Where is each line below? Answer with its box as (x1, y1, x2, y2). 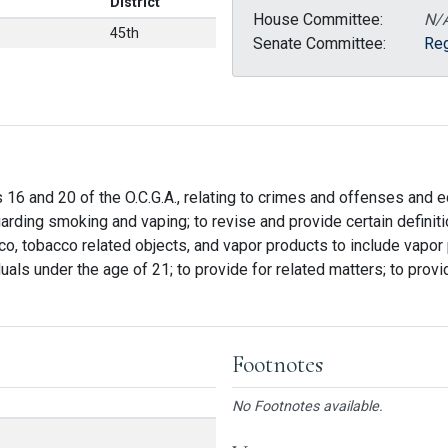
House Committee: (253, 9, 383, 29)
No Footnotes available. (232, 397, 383, 415)
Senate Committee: (253, 33, 386, 53)
